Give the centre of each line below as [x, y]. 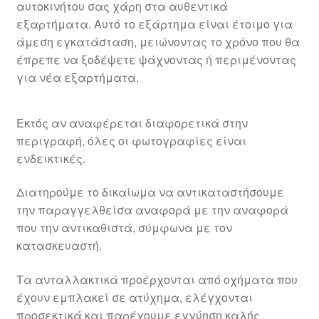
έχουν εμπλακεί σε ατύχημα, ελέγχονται [134, 297]
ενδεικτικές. [51, 158]
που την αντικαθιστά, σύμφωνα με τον [124, 228]
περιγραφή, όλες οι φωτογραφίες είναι [131, 140]
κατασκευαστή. [59, 246]
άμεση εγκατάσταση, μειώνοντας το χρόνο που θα [158, 41]
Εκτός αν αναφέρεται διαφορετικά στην [132, 122]
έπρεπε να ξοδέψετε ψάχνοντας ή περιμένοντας [156, 59]
